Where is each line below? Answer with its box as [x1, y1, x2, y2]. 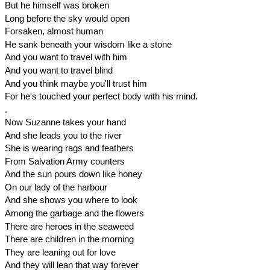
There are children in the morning [4, 234, 134, 245]
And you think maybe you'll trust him [4, 78, 147, 89]
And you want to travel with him [4, 52, 127, 63]
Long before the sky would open [4, 13, 130, 24]
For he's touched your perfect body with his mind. [4, 91, 198, 102]
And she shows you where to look [4, 195, 137, 206]
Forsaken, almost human [4, 26, 103, 37]
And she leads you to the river [4, 130, 122, 140]
